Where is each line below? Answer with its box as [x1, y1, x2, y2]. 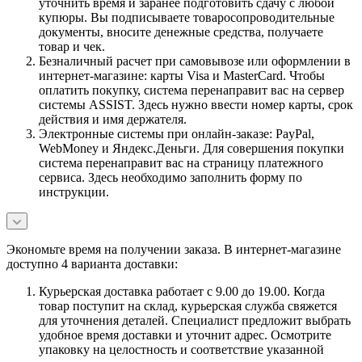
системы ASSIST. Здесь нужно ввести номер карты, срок [39, 97, 353, 112]
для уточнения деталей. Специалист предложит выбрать [39, 313, 351, 327]
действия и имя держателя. [39, 112, 187, 126]
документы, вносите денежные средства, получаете [39, 24, 323, 39]
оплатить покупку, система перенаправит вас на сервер [39, 82, 344, 97]
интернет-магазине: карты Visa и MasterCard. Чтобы [39, 68, 325, 82]
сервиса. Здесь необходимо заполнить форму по [39, 170, 302, 184]
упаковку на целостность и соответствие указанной [39, 342, 324, 356]
